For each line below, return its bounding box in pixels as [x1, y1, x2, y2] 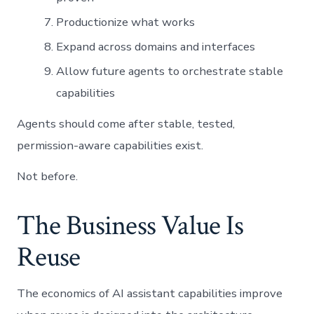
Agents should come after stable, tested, [17, 116, 235, 132]
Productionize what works [56, 14, 196, 31]
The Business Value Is [17, 207, 243, 245]
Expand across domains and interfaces [56, 39, 256, 55]
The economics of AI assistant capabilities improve [17, 285, 283, 302]
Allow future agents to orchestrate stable [56, 63, 284, 80]
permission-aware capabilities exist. [17, 137, 204, 154]
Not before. [17, 168, 78, 185]
